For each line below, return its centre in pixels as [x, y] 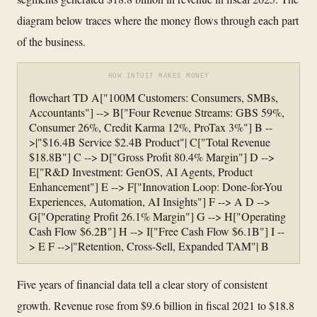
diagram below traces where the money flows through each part [158, 20]
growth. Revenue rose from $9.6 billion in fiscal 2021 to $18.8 [156, 305]
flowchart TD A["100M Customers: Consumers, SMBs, [154, 97]
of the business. [51, 41]
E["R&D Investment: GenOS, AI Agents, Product [141, 171]
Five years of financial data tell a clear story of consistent [142, 284]
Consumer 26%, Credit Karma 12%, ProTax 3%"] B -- [151, 127]
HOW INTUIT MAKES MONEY [158, 76]
